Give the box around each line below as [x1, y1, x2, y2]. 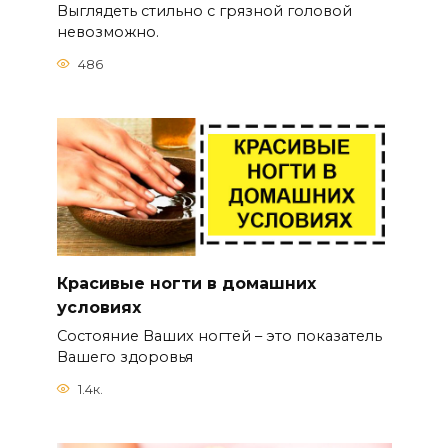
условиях [56, 298, 141, 318]
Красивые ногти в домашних [56, 274, 316, 294]
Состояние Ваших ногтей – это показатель [56, 327, 382, 346]
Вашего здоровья [56, 348, 193, 367]
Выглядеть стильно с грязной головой [56, 2, 352, 21]
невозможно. [56, 23, 159, 42]
